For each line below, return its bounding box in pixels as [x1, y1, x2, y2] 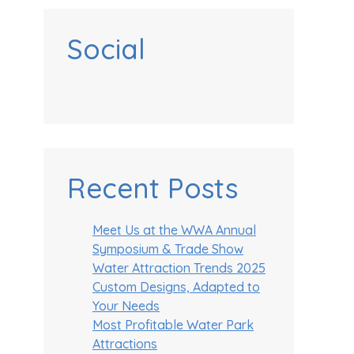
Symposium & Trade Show [92, 241, 243, 257]
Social [67, 32, 145, 66]
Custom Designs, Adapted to [92, 279, 260, 295]
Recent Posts [67, 171, 238, 205]
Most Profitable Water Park [92, 317, 254, 333]
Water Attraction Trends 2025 [92, 260, 265, 276]
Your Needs [92, 298, 160, 314]
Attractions [92, 336, 157, 352]
